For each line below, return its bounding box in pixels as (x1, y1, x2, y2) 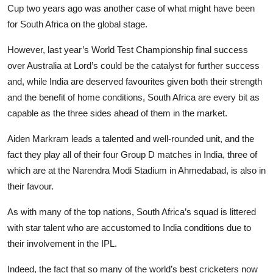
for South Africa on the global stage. (7, 18, 150, 29)
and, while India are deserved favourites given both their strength (7, 76, 262, 87)
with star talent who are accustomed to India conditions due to (7, 222, 251, 233)
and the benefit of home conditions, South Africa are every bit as (7, 91, 260, 102)
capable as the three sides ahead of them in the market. (7, 107, 230, 118)
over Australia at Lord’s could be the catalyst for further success (7, 60, 260, 71)
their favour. (7, 180, 56, 191)
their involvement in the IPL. (7, 238, 119, 249)
